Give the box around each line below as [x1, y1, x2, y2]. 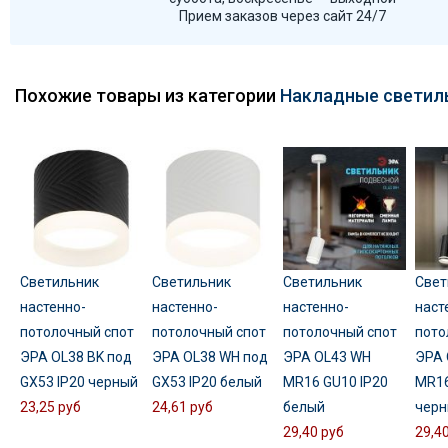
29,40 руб [283, 423, 345, 440]
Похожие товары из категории [15, 85, 280, 106]
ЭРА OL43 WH [283, 348, 372, 365]
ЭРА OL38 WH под [151, 348, 268, 365]
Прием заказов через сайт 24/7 [179, 8, 387, 24]
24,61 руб [151, 398, 213, 415]
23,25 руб [20, 398, 81, 415]
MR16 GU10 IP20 [283, 373, 389, 390]
